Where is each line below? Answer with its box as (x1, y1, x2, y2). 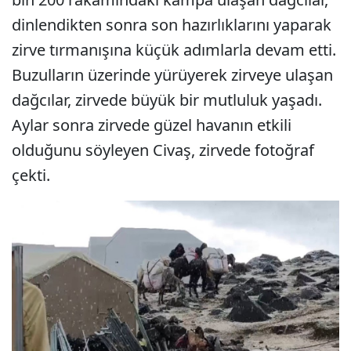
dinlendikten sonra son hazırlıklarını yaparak (12, 14, 331, 35)
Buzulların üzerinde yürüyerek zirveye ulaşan (12, 64, 333, 85)
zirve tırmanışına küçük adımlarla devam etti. (12, 39, 336, 60)
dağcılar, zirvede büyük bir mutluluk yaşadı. (12, 89, 322, 110)
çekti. (12, 165, 50, 186)
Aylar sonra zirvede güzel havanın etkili (12, 114, 291, 136)
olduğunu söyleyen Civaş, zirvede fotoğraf (12, 139, 314, 161)
